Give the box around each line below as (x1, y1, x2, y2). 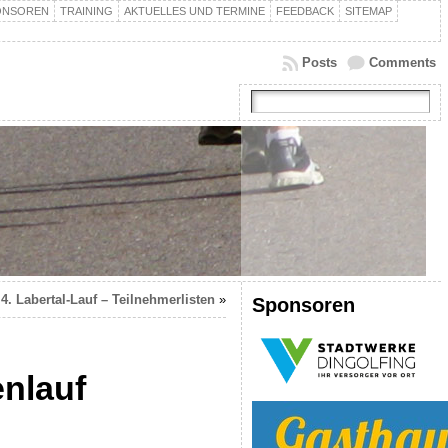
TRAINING (59, 5, 113, 17)
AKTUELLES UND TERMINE (123, 5, 265, 17)
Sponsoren (251, 293, 355, 316)
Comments (368, 55, 436, 70)
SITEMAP (344, 5, 392, 17)
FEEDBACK (275, 5, 334, 17)
